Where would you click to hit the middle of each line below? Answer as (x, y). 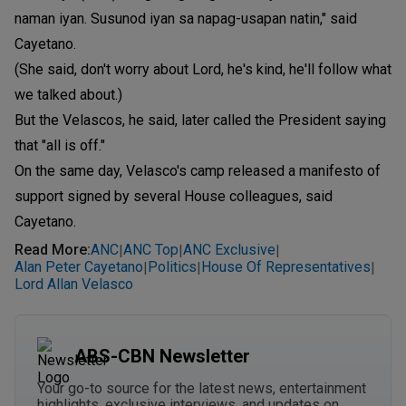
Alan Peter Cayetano (79, 267)
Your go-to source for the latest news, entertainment (202, 388)
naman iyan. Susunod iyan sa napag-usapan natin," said (186, 18)
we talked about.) (68, 94)
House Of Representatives (286, 267)
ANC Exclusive (229, 250)
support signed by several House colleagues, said (174, 196)
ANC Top (151, 250)
